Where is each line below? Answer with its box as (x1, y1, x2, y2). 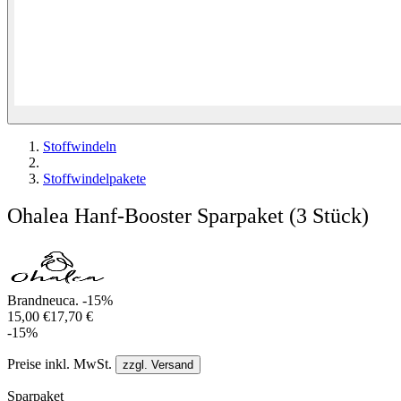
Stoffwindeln (43, 138, 116, 154)
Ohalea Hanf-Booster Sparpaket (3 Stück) (7, 204, 369, 228)
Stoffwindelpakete (43, 170, 146, 186)
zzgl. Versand (123, 358, 193, 372)
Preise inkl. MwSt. (7, 356, 115, 372)
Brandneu (7, 293, 63, 309)
